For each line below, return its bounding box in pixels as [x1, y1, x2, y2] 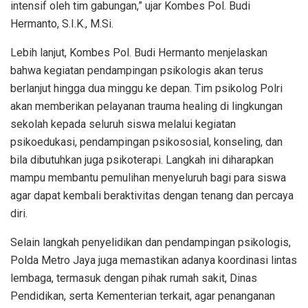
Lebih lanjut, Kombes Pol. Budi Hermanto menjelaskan [10, 46, 267, 60]
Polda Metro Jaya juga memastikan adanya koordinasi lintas [10, 254, 297, 267]
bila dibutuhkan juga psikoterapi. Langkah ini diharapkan [10, 153, 274, 167]
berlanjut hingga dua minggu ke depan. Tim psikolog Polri [10, 82, 283, 96]
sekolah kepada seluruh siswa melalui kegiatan [10, 118, 236, 131]
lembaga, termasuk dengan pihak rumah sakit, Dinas [10, 272, 257, 285]
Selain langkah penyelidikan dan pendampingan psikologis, [10, 236, 291, 250]
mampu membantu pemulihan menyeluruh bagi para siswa [10, 171, 286, 185]
